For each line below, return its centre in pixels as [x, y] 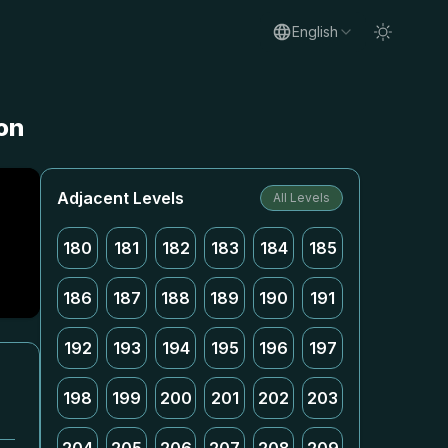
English [315, 31]
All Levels [301, 197]
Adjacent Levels [120, 198]
